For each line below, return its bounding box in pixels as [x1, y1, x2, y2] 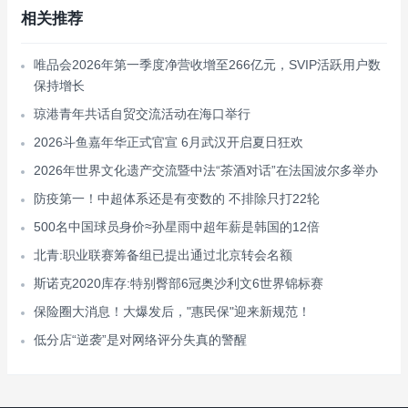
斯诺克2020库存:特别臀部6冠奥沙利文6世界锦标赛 [34, 276, 323, 291]
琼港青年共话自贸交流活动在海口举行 [34, 107, 250, 121]
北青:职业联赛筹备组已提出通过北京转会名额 [34, 248, 292, 262]
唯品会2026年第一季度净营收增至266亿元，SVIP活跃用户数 [34, 57, 381, 72]
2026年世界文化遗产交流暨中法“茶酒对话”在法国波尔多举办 [34, 163, 378, 178]
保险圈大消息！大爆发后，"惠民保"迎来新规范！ [34, 304, 311, 319]
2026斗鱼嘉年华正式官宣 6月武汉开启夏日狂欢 [34, 135, 303, 149]
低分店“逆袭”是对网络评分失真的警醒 [34, 332, 247, 347]
